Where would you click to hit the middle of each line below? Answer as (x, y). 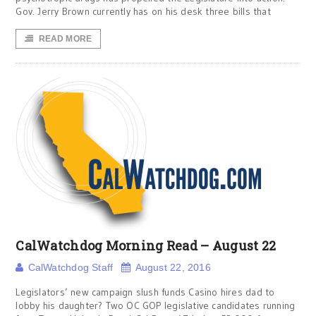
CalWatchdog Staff (71, 267)
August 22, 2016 (173, 267)
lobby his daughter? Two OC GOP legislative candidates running (156, 305)
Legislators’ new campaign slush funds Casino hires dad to (145, 292)
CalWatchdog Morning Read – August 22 (146, 245)
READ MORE (65, 39)
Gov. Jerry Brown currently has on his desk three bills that (143, 11)
